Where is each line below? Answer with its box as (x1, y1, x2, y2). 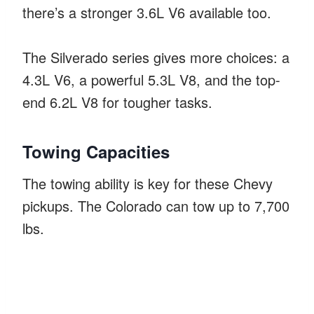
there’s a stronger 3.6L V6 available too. (22, 1, 271, 22)
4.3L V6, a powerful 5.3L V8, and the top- (22, 69, 280, 90)
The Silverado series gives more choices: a (22, 46, 289, 67)
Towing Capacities (22, 139, 170, 163)
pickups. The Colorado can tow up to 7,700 (22, 195, 289, 216)
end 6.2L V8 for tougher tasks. (22, 91, 212, 112)
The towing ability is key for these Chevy (22, 172, 273, 193)
